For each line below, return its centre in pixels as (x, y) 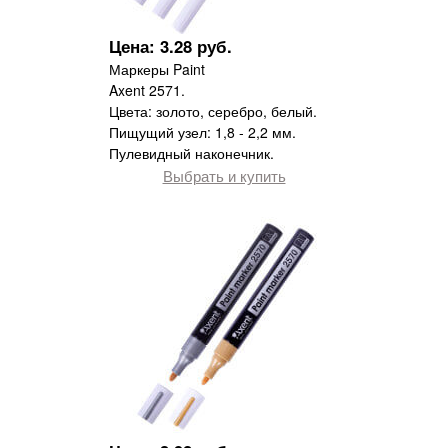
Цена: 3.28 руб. (170, 46)
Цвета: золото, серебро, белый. (213, 111)
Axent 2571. (147, 90)
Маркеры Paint (157, 69)
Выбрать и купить (224, 175)
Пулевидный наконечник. (191, 153)
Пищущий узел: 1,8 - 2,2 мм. (202, 132)
